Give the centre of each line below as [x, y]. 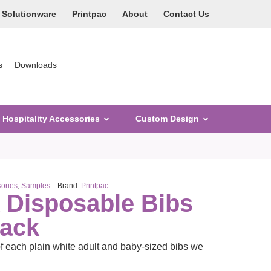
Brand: [69, 185]
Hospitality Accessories [51, 119]
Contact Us [186, 14]
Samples [36, 185]
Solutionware [29, 14]
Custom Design [167, 119]
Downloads [36, 64]
